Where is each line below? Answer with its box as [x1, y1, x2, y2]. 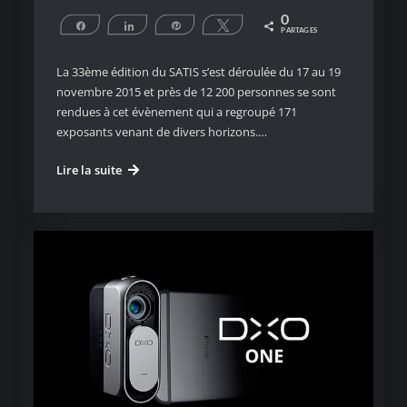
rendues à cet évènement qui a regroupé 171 [55, 103, 297, 120]
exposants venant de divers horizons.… [55, 123, 267, 140]
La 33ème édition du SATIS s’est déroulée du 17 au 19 [55, 63, 341, 80]
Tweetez [238, 19, 273, 29]
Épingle [191, 19, 221, 29]
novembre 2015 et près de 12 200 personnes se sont [55, 83, 336, 100]
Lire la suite [55, 161, 122, 178]
